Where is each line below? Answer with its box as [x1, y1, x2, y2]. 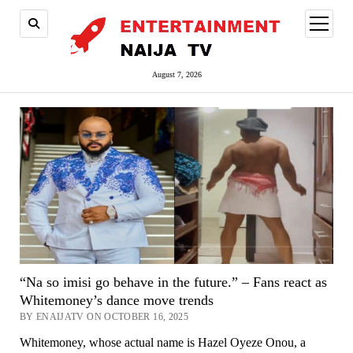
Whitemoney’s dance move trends [19, 292, 214, 309]
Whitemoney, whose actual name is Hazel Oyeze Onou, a [19, 336, 306, 350]
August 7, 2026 [151, 70, 202, 79]
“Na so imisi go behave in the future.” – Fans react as [19, 274, 327, 291]
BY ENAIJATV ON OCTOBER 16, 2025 [19, 311, 189, 323]
